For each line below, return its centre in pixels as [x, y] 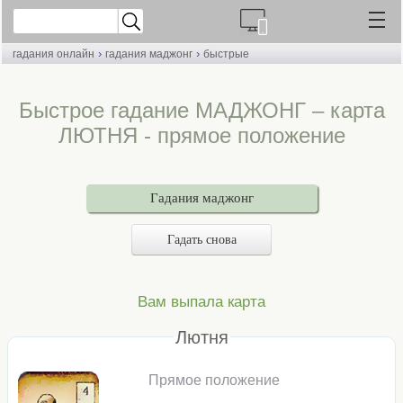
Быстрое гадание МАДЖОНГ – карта [201, 110]
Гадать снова [201, 239]
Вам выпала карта [201, 301]
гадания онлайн [54, 54]
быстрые [226, 54]
